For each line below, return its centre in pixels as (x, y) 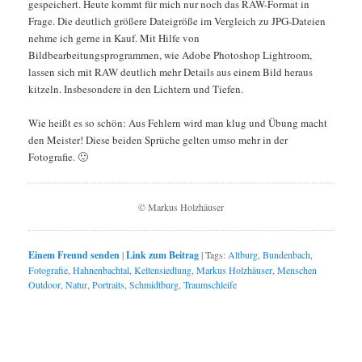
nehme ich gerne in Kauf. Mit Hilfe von (114, 38)
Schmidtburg (154, 285)
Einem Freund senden (74, 255)
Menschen (297, 270)
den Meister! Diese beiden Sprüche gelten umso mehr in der (158, 140)
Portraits (108, 285)
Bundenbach (286, 255)
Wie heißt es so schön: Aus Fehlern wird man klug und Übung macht (177, 123)
